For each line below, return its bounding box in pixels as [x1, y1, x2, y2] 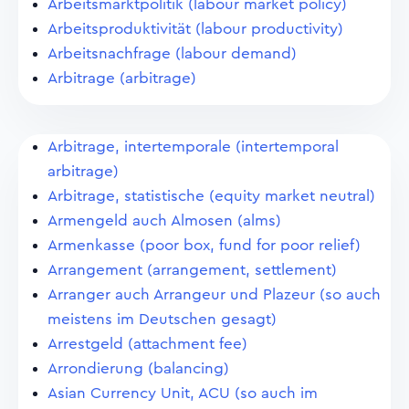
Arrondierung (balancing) [47, 361, 229, 376]
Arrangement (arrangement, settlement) [47, 262, 337, 278]
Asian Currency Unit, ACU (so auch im [47, 385, 318, 401]
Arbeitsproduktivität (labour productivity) [47, 21, 343, 37]
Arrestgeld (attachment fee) [47, 336, 247, 351]
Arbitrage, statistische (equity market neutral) [47, 188, 375, 204]
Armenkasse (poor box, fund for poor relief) [47, 237, 361, 253]
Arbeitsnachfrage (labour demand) [47, 46, 297, 61]
